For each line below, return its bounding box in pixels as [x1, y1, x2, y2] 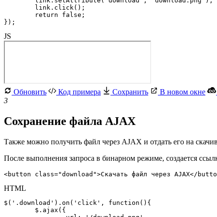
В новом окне [158, 88, 205, 96]
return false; [4, 11, 35, 19]
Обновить [12, 88, 46, 96]
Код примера [56, 88, 101, 96]
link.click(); [4, 4, 35, 12]
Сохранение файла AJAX [4, 115, 139, 128]
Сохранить [110, 88, 148, 96]
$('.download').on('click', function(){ [4, 199, 151, 207]
